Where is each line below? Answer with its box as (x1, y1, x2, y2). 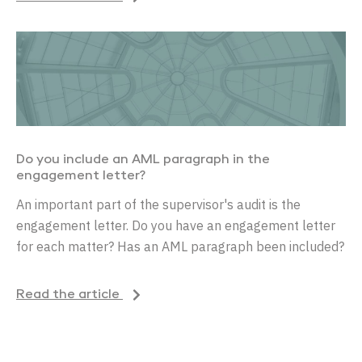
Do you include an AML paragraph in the (16, 153, 270, 166)
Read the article (16, 288, 123, 301)
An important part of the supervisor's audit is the (16, 196, 301, 213)
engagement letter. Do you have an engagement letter (16, 217, 335, 234)
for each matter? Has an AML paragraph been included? (16, 238, 344, 255)
